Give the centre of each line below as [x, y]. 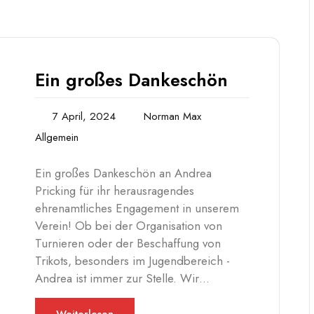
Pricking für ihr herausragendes [115, 191]
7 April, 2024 [84, 117]
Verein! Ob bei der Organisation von [129, 226]
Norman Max [172, 117]
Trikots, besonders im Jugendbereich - [132, 261]
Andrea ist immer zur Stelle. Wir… [122, 279]
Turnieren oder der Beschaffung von [128, 244]
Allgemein [57, 138]
